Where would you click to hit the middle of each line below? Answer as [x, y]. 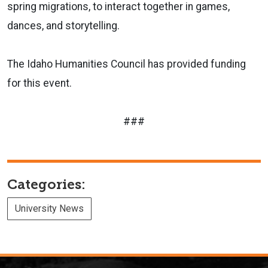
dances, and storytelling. [63, 25]
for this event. [39, 83]
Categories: [46, 184]
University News [49, 208]
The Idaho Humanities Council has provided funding [127, 64]
